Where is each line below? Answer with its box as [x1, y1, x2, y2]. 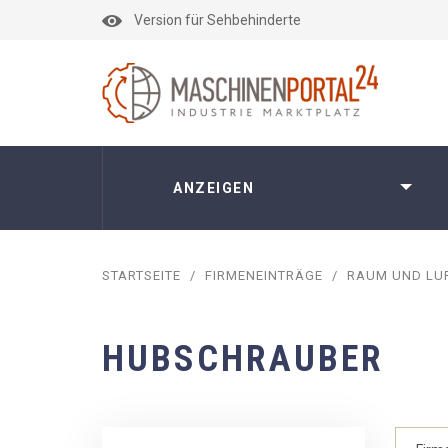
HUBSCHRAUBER [102, 338, 384, 380]
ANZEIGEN [173, 180, 254, 196]
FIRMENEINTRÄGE [205, 268, 323, 283]
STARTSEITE [102, 268, 181, 283]
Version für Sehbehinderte [134, 12, 301, 28]
